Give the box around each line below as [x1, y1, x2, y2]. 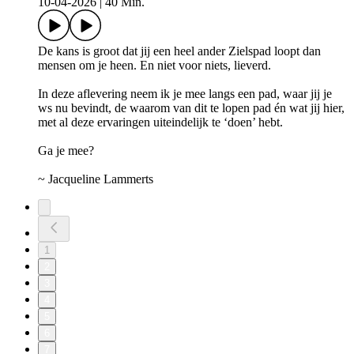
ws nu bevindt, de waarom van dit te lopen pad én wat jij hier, [38, 101, 345, 115]
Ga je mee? [38, 144, 94, 158]
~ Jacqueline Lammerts [38, 172, 153, 186]
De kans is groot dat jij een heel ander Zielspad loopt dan [38, 44, 321, 58]
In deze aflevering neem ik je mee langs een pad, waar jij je [38, 87, 332, 101]
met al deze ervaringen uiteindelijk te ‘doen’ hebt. [38, 115, 283, 130]
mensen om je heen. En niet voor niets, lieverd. [38, 58, 271, 73]
